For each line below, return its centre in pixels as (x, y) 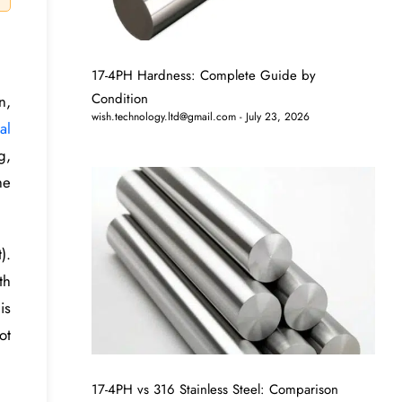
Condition (120, 99)
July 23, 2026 (276, 117)
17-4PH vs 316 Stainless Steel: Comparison (215, 389)
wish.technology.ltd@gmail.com (164, 117)
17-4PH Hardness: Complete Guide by (204, 76)
